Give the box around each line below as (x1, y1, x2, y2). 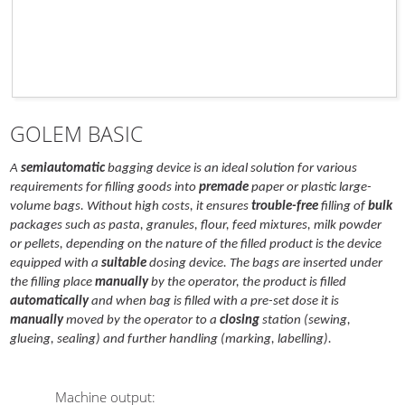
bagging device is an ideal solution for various (105, 161, 358, 175)
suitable (101, 256, 147, 270)
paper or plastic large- (249, 180, 372, 194)
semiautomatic (21, 161, 106, 175)
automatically (10, 294, 89, 308)
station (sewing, (259, 313, 352, 327)
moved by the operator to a (63, 313, 221, 327)
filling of (318, 199, 369, 213)
